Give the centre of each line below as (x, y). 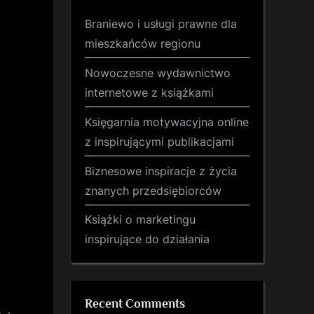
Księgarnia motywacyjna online (167, 122)
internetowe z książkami (149, 92)
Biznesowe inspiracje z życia (161, 171)
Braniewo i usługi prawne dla (161, 23)
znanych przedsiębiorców (153, 190)
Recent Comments (135, 303)
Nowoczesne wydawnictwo (158, 73)
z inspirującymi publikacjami (159, 141)
